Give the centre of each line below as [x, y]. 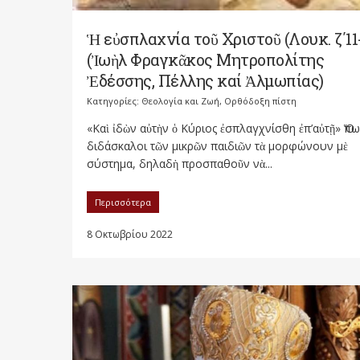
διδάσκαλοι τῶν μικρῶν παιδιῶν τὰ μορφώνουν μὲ [217, 145]
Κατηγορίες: [114, 100]
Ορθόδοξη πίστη [260, 100]
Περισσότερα [123, 202]
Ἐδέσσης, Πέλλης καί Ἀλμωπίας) [205, 80]
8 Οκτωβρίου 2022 [130, 234]
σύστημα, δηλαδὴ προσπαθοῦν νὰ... [180, 163]
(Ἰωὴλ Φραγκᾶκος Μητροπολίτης [205, 59]
